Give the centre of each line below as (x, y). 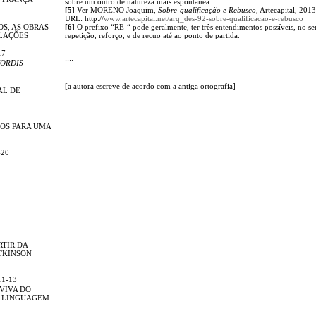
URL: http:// (84, 18)
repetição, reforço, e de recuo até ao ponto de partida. (152, 35)
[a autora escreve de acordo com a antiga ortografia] (150, 86)
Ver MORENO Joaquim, (116, 10)
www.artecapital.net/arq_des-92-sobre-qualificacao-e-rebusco (203, 18)
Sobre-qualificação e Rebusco (207, 10)
